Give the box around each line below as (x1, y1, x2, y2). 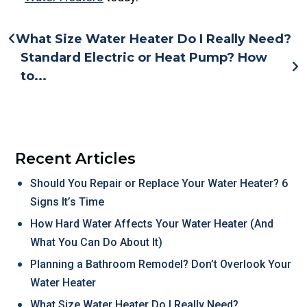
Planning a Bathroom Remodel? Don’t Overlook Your (30, 257, 291, 271)
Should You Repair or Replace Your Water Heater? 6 (30, 176, 288, 190)
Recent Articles (15, 149, 136, 168)
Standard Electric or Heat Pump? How (21, 49, 267, 65)
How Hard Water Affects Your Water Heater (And (30, 217, 273, 230)
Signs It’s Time (30, 195, 104, 208)
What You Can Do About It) (30, 235, 162, 249)
